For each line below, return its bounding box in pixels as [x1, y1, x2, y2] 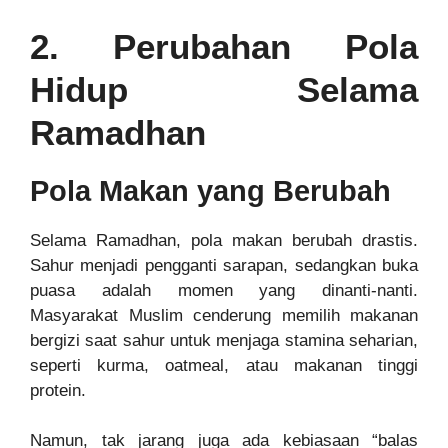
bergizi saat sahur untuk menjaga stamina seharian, [30, 330, 418, 350]
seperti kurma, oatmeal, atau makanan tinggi [30, 355, 418, 375]
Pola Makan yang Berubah [30, 174, 391, 207]
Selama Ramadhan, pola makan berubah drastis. [30, 230, 418, 250]
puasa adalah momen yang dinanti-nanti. [30, 280, 418, 300]
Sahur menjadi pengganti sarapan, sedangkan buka [30, 255, 418, 275]
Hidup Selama [30, 69, 418, 109]
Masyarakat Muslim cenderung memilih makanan [30, 305, 418, 325]
